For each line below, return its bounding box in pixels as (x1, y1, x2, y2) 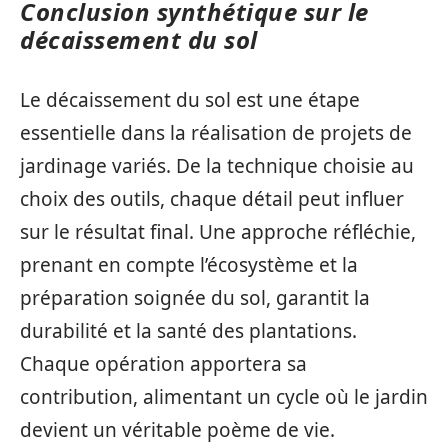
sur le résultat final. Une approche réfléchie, (20, 219, 416, 245)
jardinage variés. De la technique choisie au (20, 153, 414, 179)
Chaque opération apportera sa (20, 351, 307, 377)
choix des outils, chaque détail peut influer (20, 186, 404, 212)
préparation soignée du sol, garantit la (20, 285, 370, 311)
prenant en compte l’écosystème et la (20, 252, 358, 278)
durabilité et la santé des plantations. (20, 318, 357, 344)
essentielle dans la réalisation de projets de (20, 120, 412, 146)
